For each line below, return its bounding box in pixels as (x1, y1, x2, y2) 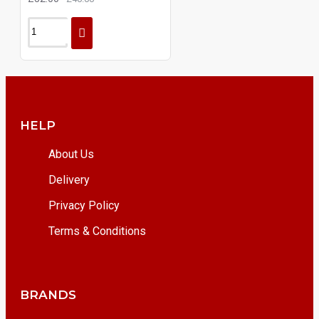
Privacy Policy (48, 199, 120, 212)
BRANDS (20, 288, 76, 302)
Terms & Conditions (48, 224, 146, 238)
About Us (48, 147, 94, 161)
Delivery (48, 173, 90, 187)
